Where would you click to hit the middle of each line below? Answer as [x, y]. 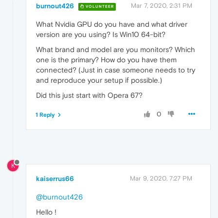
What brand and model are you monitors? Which [116, 50]
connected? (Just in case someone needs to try [116, 70]
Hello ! [46, 212]
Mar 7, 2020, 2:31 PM [162, 6]
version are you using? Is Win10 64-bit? [101, 35]
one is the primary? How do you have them [106, 60]
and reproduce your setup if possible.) [99, 80]
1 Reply [45, 115]
